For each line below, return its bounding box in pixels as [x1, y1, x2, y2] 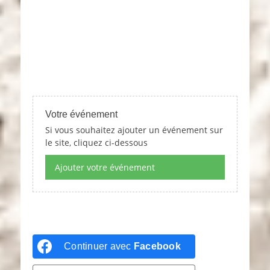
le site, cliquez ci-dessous [45, 137, 148, 148]
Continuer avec [64, 241, 134, 251]
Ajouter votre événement [55, 162, 155, 173]
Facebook [133, 241, 181, 251]
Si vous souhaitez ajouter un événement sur [45, 124, 223, 136]
